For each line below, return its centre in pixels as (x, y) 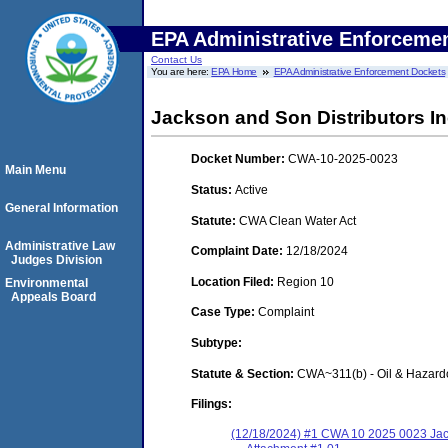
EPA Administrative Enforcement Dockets (359, 71)
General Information (61, 208)
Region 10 (305, 281)
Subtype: (216, 342)
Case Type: (224, 312)
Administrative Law (60, 246)
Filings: (211, 404)
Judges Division (56, 260)
